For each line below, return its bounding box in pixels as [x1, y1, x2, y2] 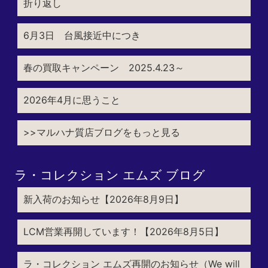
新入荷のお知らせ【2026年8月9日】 [23, 193, 184, 205]
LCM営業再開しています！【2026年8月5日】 [23, 225, 224, 237]
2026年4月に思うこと [23, 93, 120, 106]
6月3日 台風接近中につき [23, 29, 141, 41]
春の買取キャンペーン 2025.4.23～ [23, 61, 184, 74]
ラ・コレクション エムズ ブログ [14, 167, 205, 182]
